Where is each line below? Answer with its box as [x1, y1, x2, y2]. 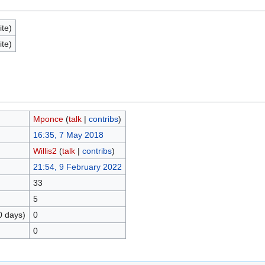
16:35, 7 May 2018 [33, 130, 104, 140]
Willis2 [33, 146, 57, 156]
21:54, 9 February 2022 [33, 162, 122, 172]
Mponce [33, 114, 63, 124]
